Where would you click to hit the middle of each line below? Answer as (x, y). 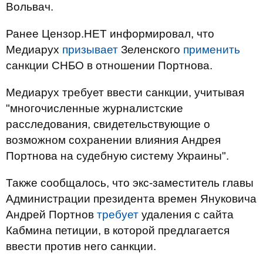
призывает (90, 50)
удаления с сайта (186, 215)
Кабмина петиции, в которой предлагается (118, 230)
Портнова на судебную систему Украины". (117, 156)
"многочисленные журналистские (95, 108)
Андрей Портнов (51, 215)
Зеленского (151, 50)
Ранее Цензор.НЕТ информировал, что (110, 34)
